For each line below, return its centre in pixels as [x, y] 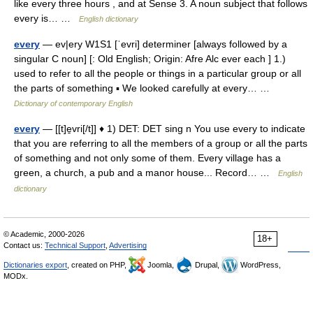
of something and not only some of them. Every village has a [147, 158]
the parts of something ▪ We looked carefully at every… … [145, 88]
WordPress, [260, 265]
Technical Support [75, 245]
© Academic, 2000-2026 [44, 234]
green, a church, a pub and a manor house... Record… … [146, 173]
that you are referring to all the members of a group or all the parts [161, 143]
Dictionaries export [35, 265]
